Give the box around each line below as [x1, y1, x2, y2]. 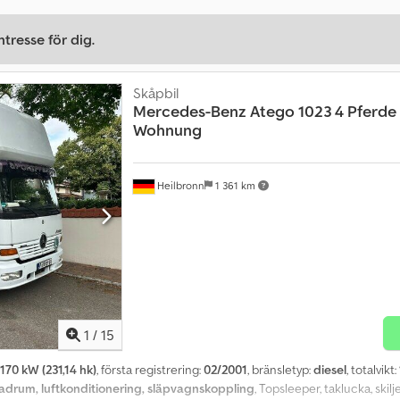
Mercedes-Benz [132, 101, 246, 122]
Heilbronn [154, 178, 204, 192]
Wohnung [132, 120, 202, 141]
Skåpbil [132, 84, 179, 103]
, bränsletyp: [247, 362, 313, 379]
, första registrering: [96, 362, 204, 379]
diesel [313, 362, 346, 379]
